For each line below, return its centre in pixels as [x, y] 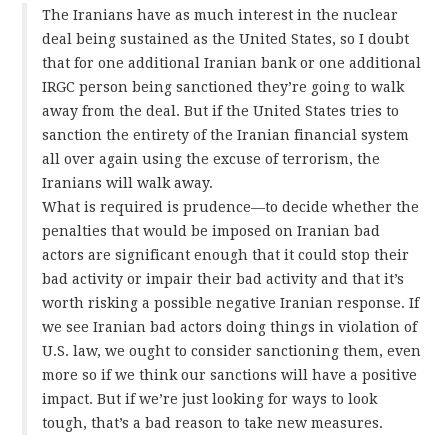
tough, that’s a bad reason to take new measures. [213, 422]
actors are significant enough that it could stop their [226, 254]
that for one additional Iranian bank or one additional [232, 62]
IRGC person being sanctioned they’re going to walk [223, 86]
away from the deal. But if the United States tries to [221, 110]
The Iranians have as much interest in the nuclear [220, 14]
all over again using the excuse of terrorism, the [211, 158]
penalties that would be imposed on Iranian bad [211, 230]
